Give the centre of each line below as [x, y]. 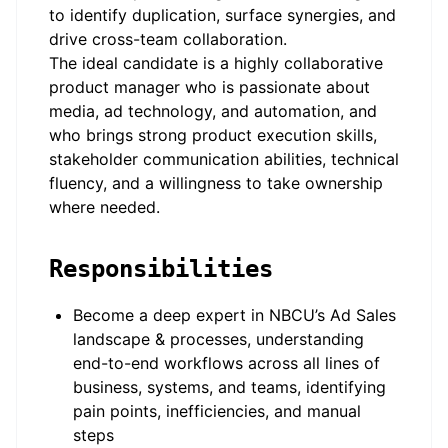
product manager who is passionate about [209, 87]
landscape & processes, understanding [218, 339]
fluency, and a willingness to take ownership [216, 183]
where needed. [104, 207]
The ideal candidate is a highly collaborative [216, 63]
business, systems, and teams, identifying [229, 387]
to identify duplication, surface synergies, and [222, 15]
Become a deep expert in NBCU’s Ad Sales [234, 315]
